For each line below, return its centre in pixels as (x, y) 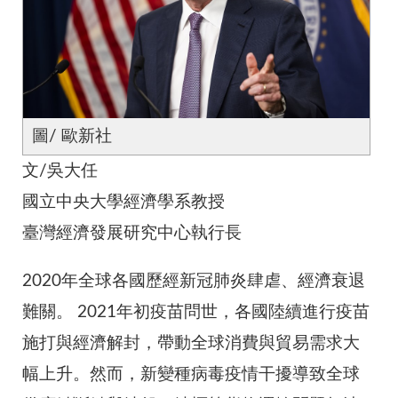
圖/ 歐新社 (72, 136)
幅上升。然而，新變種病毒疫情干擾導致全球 (191, 374)
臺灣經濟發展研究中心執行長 (132, 233)
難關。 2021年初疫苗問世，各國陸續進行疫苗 (196, 312)
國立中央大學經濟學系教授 (123, 202)
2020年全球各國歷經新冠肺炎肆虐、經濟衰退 (194, 281)
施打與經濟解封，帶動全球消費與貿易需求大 (191, 343)
